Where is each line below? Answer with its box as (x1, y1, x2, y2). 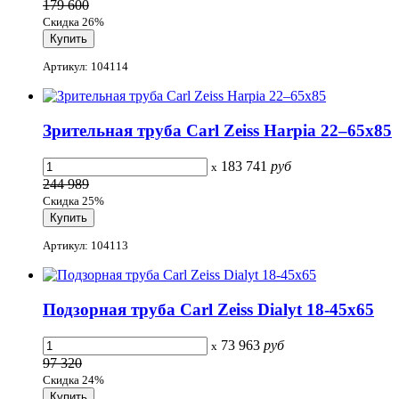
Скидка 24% (43, 372, 104, 387)
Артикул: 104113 (43, 239, 128, 253)
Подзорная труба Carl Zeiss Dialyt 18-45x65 (43, 299, 374, 319)
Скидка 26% (43, 15, 104, 29)
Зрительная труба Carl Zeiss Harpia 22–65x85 (43, 121, 392, 141)
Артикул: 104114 (43, 60, 128, 74)
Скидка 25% (43, 193, 104, 208)
